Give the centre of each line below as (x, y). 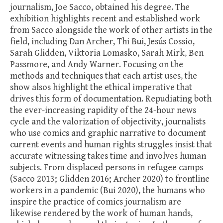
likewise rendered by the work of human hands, (101, 213)
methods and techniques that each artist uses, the (104, 76)
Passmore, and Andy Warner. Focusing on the (97, 64)
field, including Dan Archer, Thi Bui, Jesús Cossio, (102, 42)
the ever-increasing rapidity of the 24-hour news (103, 110)
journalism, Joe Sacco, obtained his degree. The (100, 7)
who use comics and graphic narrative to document (108, 133)
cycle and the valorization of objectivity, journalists (108, 122)
